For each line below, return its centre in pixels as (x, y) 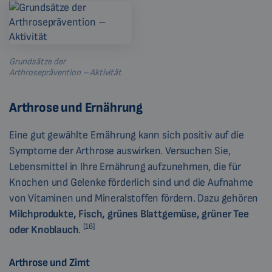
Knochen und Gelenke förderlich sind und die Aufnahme (131, 182)
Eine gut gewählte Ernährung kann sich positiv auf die (127, 135)
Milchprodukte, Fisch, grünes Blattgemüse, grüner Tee (129, 214)
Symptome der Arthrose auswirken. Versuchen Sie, (120, 151)
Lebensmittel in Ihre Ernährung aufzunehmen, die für (125, 166)
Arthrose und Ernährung (76, 107)
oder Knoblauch (44, 229)
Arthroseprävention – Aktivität (65, 72)
